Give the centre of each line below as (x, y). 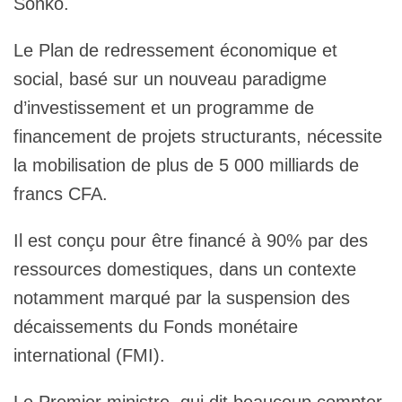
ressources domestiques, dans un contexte (185, 269)
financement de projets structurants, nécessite (198, 136)
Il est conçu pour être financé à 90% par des (191, 240)
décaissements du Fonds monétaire (156, 326)
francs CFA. (61, 193)
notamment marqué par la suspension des (182, 297)
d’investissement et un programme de (164, 107)
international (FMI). (89, 355)
